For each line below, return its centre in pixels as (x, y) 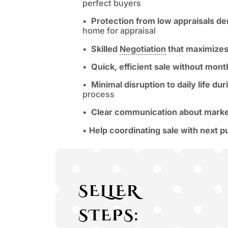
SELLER (108, 192)
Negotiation (143, 49)
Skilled (105, 49)
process (98, 94)
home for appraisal (120, 31)
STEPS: (108, 216)
